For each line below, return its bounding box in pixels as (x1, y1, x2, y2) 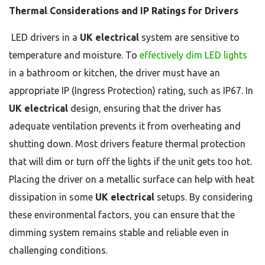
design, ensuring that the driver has (68, 103, 221, 114)
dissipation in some (9, 192, 95, 202)
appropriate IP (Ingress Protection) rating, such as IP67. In (9, 85, 253, 96)
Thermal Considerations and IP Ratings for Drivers (9, 5, 238, 16)
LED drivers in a (9, 32, 80, 43)
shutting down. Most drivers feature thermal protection (9, 138, 245, 149)
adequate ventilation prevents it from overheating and (9, 121, 241, 131)
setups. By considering (154, 192, 253, 202)
